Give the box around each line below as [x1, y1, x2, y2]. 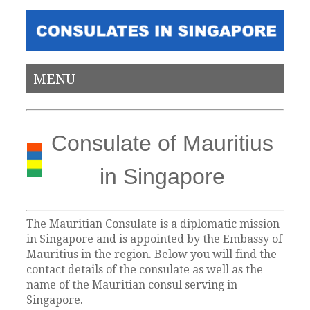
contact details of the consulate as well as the [26, 262, 264, 276]
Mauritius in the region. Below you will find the [26, 247, 277, 261]
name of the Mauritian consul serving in [26, 277, 238, 291]
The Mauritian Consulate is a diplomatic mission [26, 217, 280, 230]
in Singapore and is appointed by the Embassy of [26, 232, 283, 246]
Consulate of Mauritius [51, 131, 273, 156]
